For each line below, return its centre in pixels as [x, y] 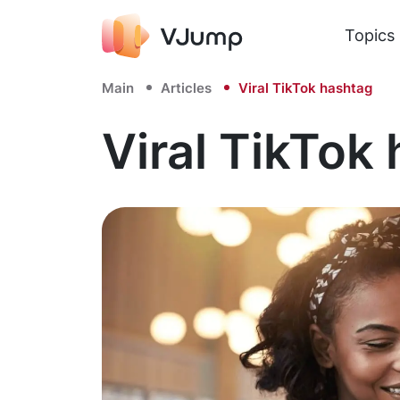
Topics [369, 35]
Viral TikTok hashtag [305, 88]
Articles [186, 88]
